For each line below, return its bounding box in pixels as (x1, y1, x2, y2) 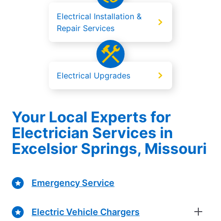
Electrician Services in (12, 124, 173, 142)
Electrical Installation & (57, 11, 142, 22)
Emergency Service (32, 177, 114, 188)
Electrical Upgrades (57, 71, 130, 81)
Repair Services (57, 23, 114, 34)
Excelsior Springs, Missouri (12, 140, 207, 158)
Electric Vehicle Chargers (32, 206, 140, 217)
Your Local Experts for (12, 108, 171, 126)
